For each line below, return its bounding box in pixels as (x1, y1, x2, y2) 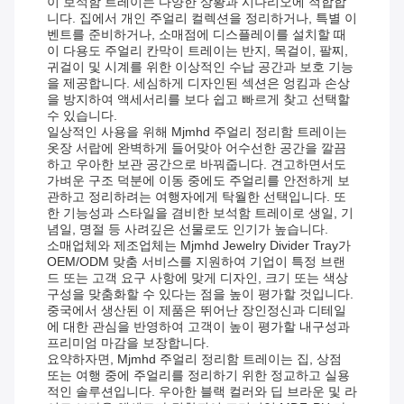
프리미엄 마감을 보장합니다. (47, 335, 209, 351)
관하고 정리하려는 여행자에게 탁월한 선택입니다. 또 (47, 189, 346, 205)
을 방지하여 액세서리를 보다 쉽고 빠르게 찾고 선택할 (47, 92, 350, 107)
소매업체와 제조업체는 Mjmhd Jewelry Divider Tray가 (47, 238, 351, 253)
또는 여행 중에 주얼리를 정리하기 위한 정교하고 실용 (47, 368, 350, 383)
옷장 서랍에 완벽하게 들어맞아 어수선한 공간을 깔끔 (47, 141, 346, 156)
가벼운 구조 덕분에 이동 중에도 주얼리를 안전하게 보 (47, 173, 350, 188)
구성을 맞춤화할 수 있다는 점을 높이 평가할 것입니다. (47, 287, 353, 302)
